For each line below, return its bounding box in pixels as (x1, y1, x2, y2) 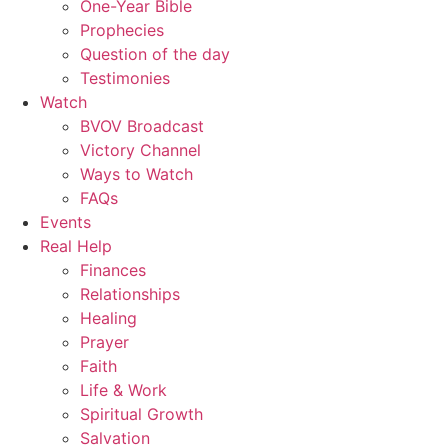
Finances (80, 259, 146, 280)
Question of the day (80, 43, 230, 64)
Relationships (80, 283, 180, 304)
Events (40, 211, 91, 232)
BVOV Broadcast (80, 115, 204, 136)
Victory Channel (80, 139, 201, 160)
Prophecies (80, 19, 164, 40)
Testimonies (80, 67, 170, 88)
